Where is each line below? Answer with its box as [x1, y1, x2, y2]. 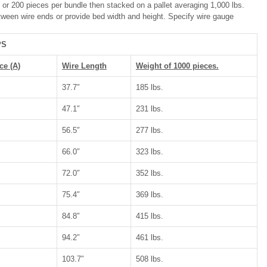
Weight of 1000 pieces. [135, 61, 219, 71]
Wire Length [61, 61, 107, 71]
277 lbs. [135, 126, 163, 135]
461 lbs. [135, 233, 163, 243]
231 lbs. [135, 104, 163, 114]
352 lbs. [135, 169, 163, 178]
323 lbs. [135, 147, 163, 157]
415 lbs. [135, 212, 163, 221]
